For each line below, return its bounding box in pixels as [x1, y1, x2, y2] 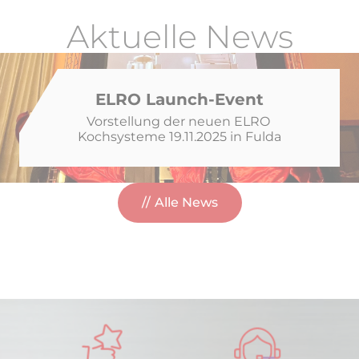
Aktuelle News [66, 17, 293, 56]
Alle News [154, 195, 218, 210]
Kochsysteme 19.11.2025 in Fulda [78, 129, 281, 144]
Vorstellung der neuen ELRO [86, 114, 270, 129]
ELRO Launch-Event [95, 90, 264, 109]
